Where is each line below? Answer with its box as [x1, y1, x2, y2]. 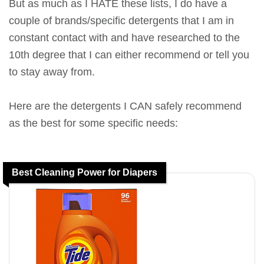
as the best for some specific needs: [9, 117, 178, 130]
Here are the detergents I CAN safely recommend [9, 100, 242, 113]
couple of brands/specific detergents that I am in [9, 14, 234, 27]
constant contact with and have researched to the [9, 31, 240, 44]
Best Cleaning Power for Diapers [12, 167, 157, 178]
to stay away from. [9, 65, 95, 78]
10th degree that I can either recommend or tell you [9, 48, 249, 61]
